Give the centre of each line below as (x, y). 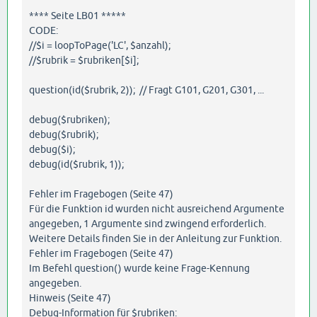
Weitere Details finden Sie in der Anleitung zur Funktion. (155, 238)
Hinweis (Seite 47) (70, 298)
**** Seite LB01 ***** (77, 15)
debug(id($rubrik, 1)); (76, 164)
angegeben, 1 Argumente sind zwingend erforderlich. (148, 223)
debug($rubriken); (69, 119)
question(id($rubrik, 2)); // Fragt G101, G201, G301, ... (146, 90)
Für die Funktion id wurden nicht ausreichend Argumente (157, 208)
